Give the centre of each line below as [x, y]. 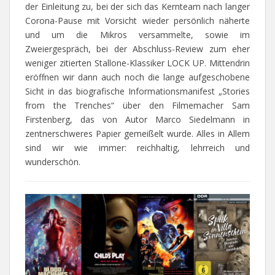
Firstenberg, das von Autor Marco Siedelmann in [137, 120]
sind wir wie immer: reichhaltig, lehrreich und [137, 148]
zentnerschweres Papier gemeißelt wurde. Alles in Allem [137, 134]
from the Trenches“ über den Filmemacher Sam [137, 106]
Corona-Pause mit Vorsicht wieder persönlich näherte [137, 21]
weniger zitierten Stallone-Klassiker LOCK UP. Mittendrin [137, 63]
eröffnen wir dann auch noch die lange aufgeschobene [137, 77]
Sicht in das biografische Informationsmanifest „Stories [137, 91]
